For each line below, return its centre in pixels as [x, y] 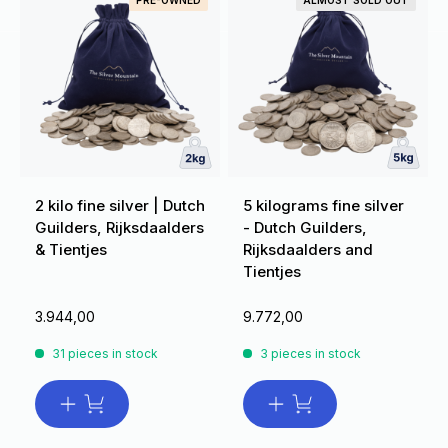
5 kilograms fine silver [323, 206]
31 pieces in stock [105, 354]
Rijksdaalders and [308, 250]
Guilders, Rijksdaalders [119, 228]
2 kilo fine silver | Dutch [120, 206]
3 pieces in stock [310, 354]
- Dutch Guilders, [305, 228]
